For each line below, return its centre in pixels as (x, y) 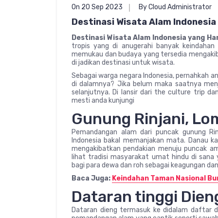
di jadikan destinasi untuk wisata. (123, 62)
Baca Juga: (92, 178)
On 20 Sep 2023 (97, 7)
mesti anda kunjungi (103, 100)
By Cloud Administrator (175, 7)
